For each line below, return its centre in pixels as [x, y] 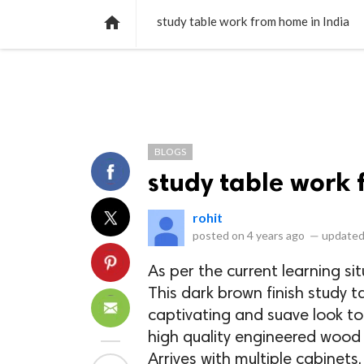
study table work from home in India [253, 21]
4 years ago [276, 235]
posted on [220, 235]
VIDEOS [246, 11]
